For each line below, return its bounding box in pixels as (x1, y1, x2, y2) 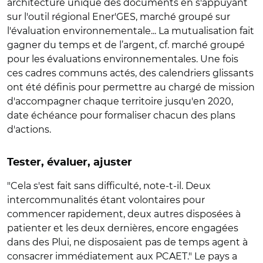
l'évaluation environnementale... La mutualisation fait (7, 25, 254, 36)
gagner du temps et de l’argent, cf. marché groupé (7, 39, 245, 50)
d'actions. (7, 123, 51, 135)
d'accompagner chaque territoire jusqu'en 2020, (7, 95, 233, 107)
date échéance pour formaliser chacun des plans (7, 109, 235, 121)
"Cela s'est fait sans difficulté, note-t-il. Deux (7, 180, 211, 191)
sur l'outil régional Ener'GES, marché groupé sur (7, 11, 230, 22)
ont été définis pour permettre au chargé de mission (7, 81, 255, 93)
